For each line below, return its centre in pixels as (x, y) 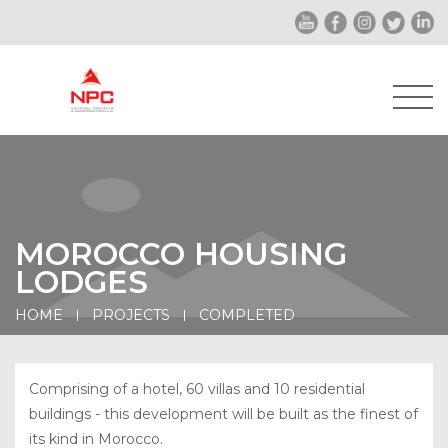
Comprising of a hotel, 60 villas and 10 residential (197, 388)
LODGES (81, 281)
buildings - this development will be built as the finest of (223, 413)
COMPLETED (247, 314)
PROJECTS (131, 314)
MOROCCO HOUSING (181, 253)
